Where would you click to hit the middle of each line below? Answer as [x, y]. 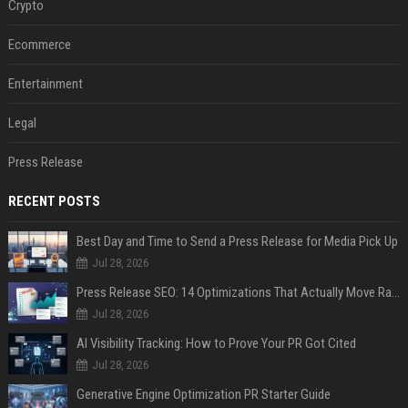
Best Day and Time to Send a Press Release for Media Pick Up [237, 242]
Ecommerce [39, 45]
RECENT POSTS [54, 202]
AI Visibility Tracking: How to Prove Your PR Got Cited [216, 344]
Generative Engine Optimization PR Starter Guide [203, 395]
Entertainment [45, 84]
